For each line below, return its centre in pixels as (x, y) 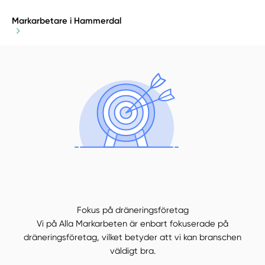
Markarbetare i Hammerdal (67, 21)
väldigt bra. (132, 251)
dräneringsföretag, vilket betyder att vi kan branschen (132, 237)
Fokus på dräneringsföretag (132, 210)
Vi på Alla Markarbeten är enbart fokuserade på (132, 224)
